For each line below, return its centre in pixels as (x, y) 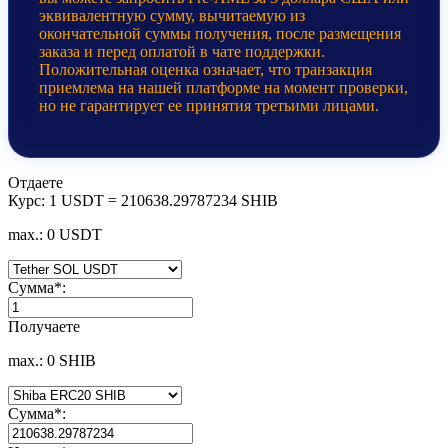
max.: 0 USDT (55, 234)
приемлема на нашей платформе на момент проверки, (223, 87)
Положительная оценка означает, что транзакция (205, 69)
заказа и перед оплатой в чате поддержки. (182, 51)
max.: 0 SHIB (52, 360)
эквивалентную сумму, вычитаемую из (172, 15)
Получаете (44, 326)
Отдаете (35, 182)
